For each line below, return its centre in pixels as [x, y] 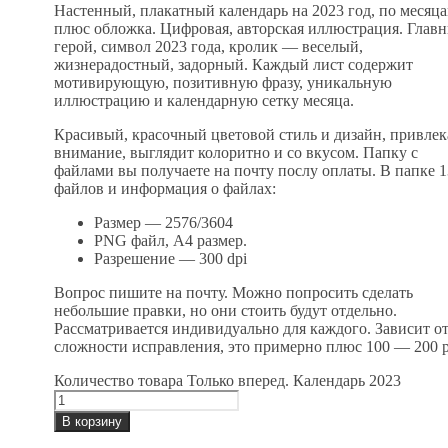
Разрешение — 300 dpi [170, 258]
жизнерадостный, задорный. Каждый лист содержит [233, 64]
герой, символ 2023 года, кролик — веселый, [208, 46]
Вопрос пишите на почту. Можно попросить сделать [233, 292]
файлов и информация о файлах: [164, 188]
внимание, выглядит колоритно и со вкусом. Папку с [235, 152]
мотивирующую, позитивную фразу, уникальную [222, 82]
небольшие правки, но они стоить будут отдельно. [225, 310]
